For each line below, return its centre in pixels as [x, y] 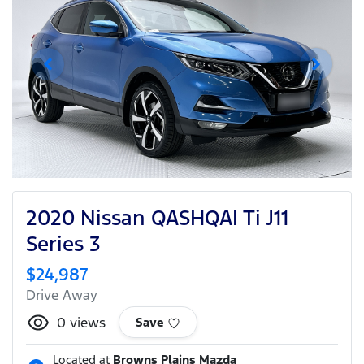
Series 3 [63, 243]
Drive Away [62, 295]
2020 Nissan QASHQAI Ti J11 [157, 217]
